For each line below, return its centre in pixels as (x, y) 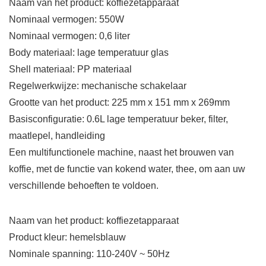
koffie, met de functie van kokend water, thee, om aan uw (127, 169)
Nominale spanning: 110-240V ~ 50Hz (89, 254)
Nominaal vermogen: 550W (66, 20)
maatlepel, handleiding (57, 136)
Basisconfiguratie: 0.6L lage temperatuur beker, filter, (118, 119)
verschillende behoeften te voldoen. (84, 186)
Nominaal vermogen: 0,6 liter (69, 36)
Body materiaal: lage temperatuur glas (89, 53)
